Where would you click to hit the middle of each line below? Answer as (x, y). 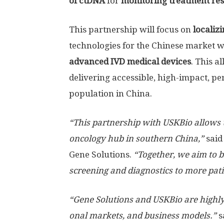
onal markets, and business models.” (144, 215)
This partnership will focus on (131, 29)
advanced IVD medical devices (130, 61)
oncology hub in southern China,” (136, 138)
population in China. (110, 93)
